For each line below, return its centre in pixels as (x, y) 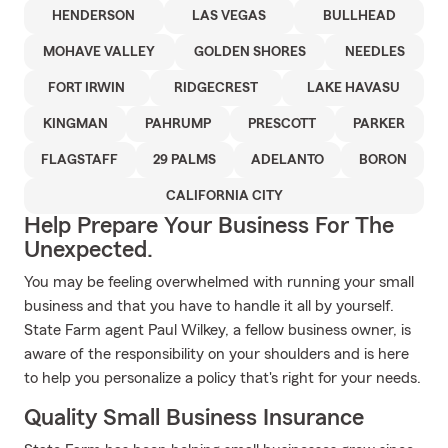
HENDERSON (94, 16)
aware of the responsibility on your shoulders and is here (216, 354)
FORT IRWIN (87, 88)
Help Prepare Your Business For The (209, 226)
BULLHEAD (359, 16)
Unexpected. (88, 250)
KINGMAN (75, 124)
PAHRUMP (177, 124)
